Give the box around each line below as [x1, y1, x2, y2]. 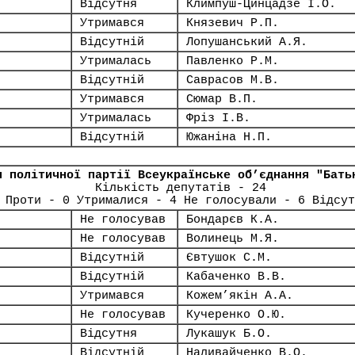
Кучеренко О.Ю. [186, 308, 286, 321]
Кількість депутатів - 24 [94, 181, 266, 194]
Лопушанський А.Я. [186, 36, 307, 48]
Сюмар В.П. [186, 93, 258, 105]
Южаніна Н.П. [186, 131, 272, 143]
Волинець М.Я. [186, 232, 279, 245]
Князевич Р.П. [186, 17, 279, 29]
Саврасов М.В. [186, 74, 279, 86]
